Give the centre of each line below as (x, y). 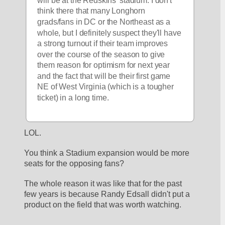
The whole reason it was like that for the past (103, 183)
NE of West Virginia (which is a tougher (106, 87)
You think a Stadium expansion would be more (107, 153)
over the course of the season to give (101, 54)
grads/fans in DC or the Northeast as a (104, 22)
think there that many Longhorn (91, 11)
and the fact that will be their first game (104, 76)
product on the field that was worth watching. (103, 204)
